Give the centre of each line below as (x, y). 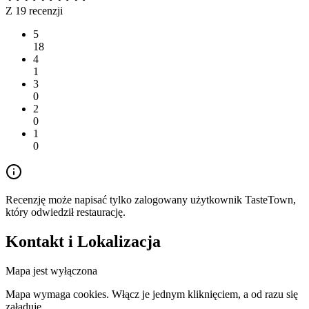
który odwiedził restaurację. (66, 212)
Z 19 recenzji (34, 11)
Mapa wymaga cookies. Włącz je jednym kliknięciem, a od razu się (152, 295)
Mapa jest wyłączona (51, 271)
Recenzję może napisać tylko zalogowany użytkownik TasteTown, (151, 200)
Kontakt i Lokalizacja (83, 242)
